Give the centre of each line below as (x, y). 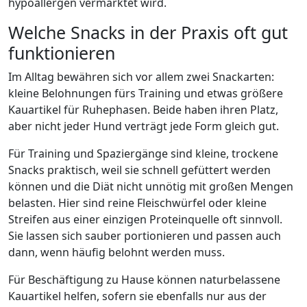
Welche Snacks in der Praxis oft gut (148, 32)
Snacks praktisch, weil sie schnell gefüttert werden (139, 170)
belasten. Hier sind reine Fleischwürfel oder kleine (137, 203)
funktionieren (62, 53)
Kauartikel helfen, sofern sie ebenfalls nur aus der (137, 296)
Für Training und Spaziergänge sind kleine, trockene (143, 153)
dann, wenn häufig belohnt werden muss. (116, 252)
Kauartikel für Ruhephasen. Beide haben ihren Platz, (143, 110)
